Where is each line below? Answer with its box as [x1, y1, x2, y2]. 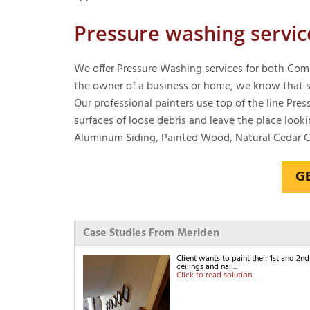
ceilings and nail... [176, 260, 237, 275]
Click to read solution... [176, 268, 256, 283]
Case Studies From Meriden [83, 224, 219, 243]
